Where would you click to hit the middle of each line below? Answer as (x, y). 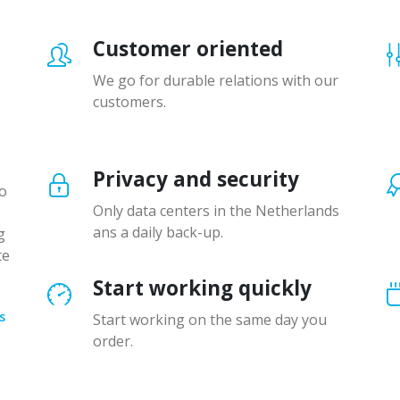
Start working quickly (202, 287)
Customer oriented (188, 48)
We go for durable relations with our (216, 80)
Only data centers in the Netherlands (216, 210)
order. (113, 341)
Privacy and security (196, 179)
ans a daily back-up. (158, 232)
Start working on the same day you (210, 319)
